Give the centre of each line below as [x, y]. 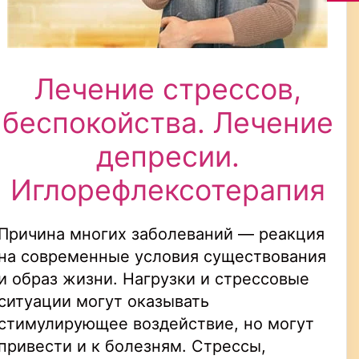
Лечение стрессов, [167, 89]
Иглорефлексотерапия [167, 190]
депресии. [167, 157]
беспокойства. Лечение [167, 123]
